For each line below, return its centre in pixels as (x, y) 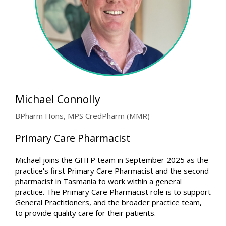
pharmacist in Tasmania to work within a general (98, 181)
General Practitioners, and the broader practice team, (108, 202)
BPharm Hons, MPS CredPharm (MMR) (82, 115)
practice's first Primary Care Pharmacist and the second (112, 170)
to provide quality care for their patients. (86, 213)
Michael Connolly (58, 99)
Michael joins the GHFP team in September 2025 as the (112, 160)
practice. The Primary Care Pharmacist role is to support (113, 191)
